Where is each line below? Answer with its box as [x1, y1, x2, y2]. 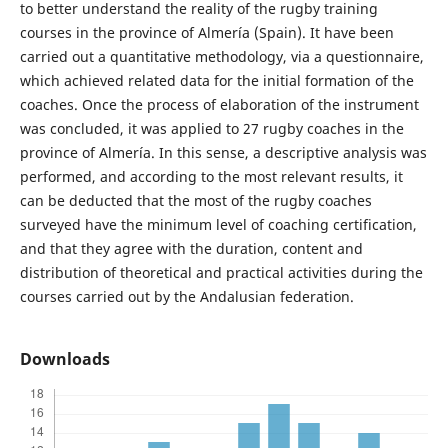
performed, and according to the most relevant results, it [19, 167, 403, 187]
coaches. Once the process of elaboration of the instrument [19, 95, 419, 115]
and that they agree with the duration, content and [19, 239, 363, 259]
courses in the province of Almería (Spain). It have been [19, 23, 394, 43]
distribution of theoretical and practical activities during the [19, 263, 423, 283]
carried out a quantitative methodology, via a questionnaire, [19, 47, 424, 67]
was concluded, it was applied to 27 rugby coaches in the [19, 119, 404, 139]
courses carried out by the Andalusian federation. [19, 287, 354, 307]
